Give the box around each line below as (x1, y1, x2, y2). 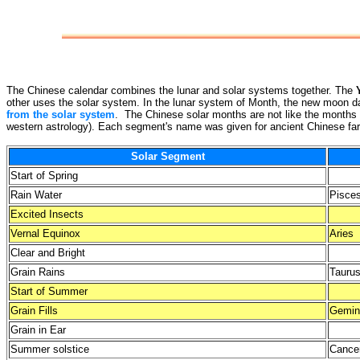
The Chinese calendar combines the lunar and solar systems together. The (6, 84, 356, 96)
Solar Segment (130, 150, 205, 162)
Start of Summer (10, 285, 88, 297)
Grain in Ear (10, 324, 66, 336)
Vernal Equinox (10, 227, 80, 239)
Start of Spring (10, 170, 78, 182)
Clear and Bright (10, 247, 85, 259)
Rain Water (10, 189, 62, 201)
